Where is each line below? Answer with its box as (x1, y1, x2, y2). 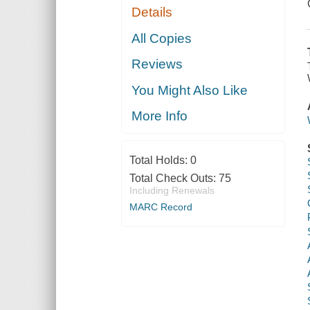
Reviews (131, 57, 183, 72)
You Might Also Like (131, 82, 248, 98)
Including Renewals (129, 185, 215, 197)
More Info (131, 109, 188, 124)
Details (131, 5, 173, 20)
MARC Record (129, 201, 192, 213)
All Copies (131, 30, 192, 46)
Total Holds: (129, 154, 190, 167)
